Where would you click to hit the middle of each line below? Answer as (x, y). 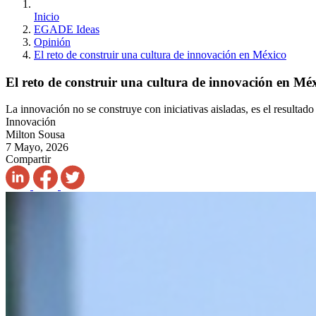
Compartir (28, 159)
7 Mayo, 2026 (37, 147)
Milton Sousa (35, 135)
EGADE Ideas (67, 29)
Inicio (47, 17)
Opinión (52, 42)
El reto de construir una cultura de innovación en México (160, 55)
